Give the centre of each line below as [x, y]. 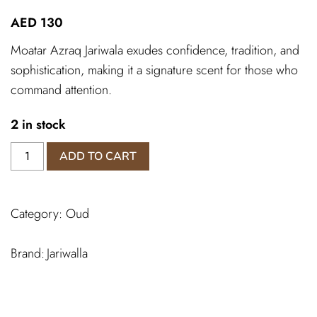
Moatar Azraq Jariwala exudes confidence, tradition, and [155, 50]
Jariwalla [67, 253]
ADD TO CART [98, 156]
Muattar [28, 167]
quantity [28, 201]
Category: [38, 214]
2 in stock [38, 125]
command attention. [61, 90]
